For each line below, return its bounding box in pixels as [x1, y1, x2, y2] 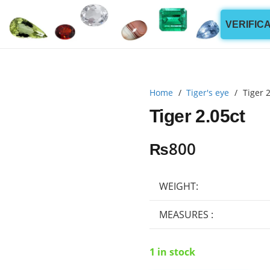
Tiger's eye [186, 87, 230, 98]
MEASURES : [159, 207, 213, 221]
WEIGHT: [159, 179, 198, 193]
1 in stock [149, 245, 195, 259]
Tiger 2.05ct [149, 105, 245, 126]
